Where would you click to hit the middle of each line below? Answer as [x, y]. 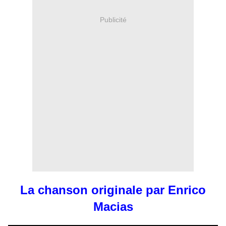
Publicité [113, 20]
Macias [113, 206]
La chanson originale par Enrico [113, 190]
